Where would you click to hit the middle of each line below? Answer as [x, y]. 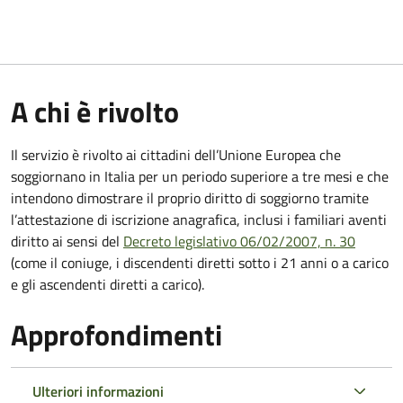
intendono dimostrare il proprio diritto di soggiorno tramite [190, 197]
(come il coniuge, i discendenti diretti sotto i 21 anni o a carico [200, 262]
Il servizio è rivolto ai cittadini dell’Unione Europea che [176, 154]
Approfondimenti [116, 334]
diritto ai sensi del [67, 241]
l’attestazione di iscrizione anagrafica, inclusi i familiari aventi [199, 219]
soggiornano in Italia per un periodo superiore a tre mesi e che [200, 176]
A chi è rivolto [95, 111]
